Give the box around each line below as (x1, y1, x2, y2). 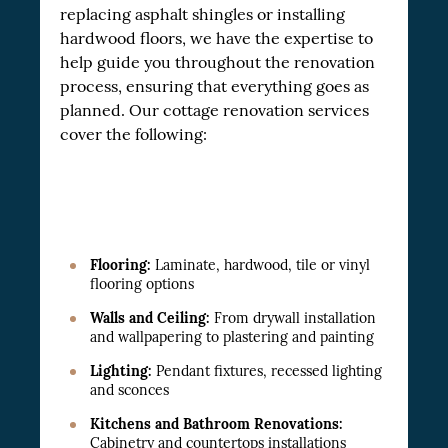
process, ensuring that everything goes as (60, 77, 369, 97)
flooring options (90, 275, 194, 294)
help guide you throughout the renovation (60, 53, 375, 73)
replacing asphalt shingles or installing (60, 5, 345, 25)
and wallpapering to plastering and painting (90, 328, 374, 347)
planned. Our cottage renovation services (60, 101, 369, 121)
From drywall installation (210, 309, 376, 328)
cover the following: (60, 125, 207, 145)
